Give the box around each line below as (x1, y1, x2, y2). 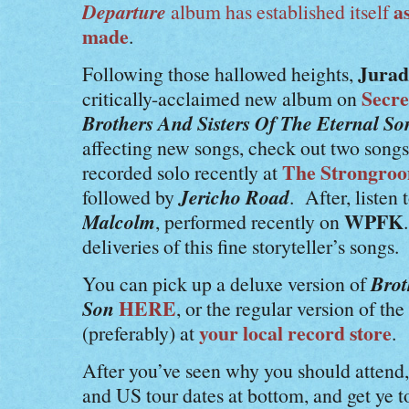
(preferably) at (82, 320, 199, 346)
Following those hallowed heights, (82, 60, 358, 87)
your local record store (199, 319, 392, 347)
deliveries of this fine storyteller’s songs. (82, 233, 399, 259)
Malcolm (82, 207, 155, 236)
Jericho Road (179, 183, 289, 211)
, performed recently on (155, 208, 344, 235)
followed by (82, 184, 179, 210)
